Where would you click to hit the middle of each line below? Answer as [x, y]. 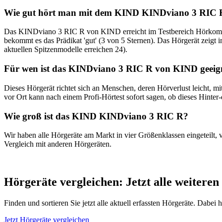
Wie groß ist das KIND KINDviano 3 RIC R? [96, 116]
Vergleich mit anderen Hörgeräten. [58, 144]
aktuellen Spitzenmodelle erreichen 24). [66, 50]
